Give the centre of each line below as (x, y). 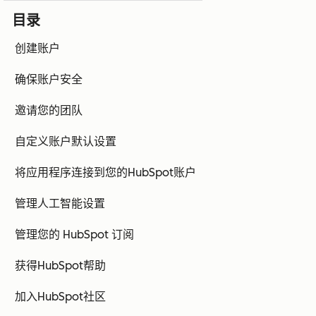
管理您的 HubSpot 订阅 (74, 235)
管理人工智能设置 (60, 204)
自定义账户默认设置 (66, 142)
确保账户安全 (49, 80)
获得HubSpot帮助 (60, 266)
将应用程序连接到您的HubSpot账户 (105, 173)
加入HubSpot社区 (60, 297)
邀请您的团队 (49, 111)
